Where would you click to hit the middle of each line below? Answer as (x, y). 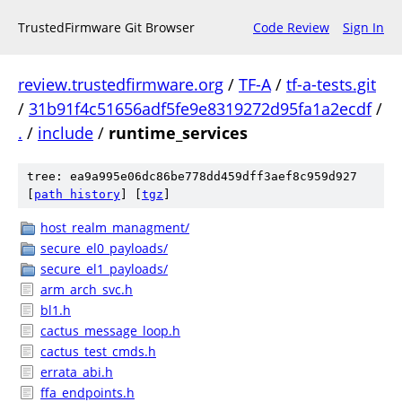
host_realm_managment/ (115, 227)
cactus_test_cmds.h (98, 351)
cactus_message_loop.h (110, 331)
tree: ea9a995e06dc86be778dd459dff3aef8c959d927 (192, 176)
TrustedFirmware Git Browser (106, 27)
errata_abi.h (77, 372)
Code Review (291, 27)
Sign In (363, 27)
